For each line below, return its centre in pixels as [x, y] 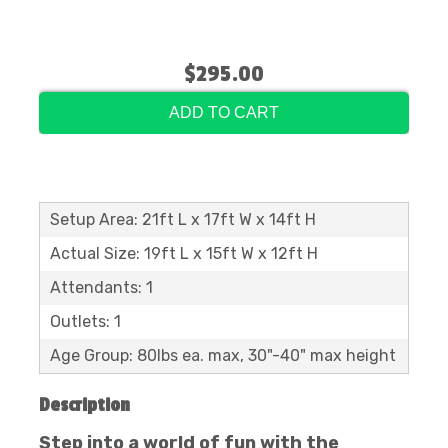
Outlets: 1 [85, 321]
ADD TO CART [224, 112]
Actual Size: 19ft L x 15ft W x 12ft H [184, 253]
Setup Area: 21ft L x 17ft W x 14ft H [183, 219]
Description [84, 405]
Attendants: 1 [101, 287]
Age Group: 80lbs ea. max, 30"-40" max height [223, 355]
